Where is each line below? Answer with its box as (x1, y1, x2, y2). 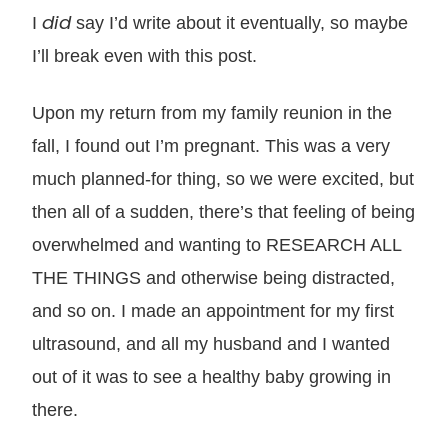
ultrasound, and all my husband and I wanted (32, 332, 390, 354)
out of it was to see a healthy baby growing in (32, 365, 391, 387)
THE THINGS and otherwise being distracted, (32, 266, 395, 288)
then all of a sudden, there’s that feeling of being (32, 200, 415, 222)
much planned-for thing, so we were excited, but (32, 167, 414, 189)
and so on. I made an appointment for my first (32, 299, 394, 321)
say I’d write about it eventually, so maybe (71, 11, 408, 33)
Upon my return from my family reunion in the (32, 101, 392, 123)
